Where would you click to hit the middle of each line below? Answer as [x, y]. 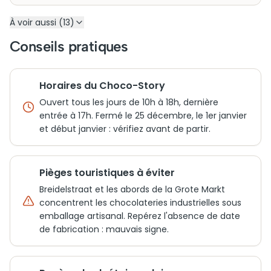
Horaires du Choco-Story [102, 86]
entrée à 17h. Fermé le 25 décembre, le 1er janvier [143, 116]
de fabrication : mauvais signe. [104, 229]
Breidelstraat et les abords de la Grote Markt [132, 189]
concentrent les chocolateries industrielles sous [140, 203]
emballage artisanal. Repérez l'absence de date [140, 216]
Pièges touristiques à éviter [107, 173]
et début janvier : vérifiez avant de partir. [125, 129]
